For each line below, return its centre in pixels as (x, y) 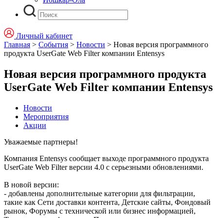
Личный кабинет (44, 36)
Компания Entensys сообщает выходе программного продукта (106, 158)
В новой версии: (31, 184)
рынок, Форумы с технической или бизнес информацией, (100, 211)
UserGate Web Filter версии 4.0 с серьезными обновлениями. (104, 167)
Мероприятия (46, 116)
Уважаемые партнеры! (41, 142)
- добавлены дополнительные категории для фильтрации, (100, 193)
